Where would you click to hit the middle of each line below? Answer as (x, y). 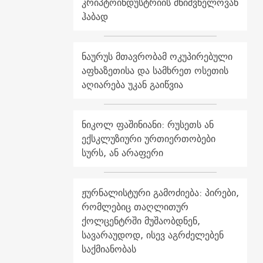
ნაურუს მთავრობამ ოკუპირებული (157, 57)
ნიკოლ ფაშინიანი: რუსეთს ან (147, 125)
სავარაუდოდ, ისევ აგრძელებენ (152, 235)
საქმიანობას (109, 249)
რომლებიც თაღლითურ (135, 207)
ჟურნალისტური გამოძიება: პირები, (160, 193)
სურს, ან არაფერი (122, 153)
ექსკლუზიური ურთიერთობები (148, 139)
